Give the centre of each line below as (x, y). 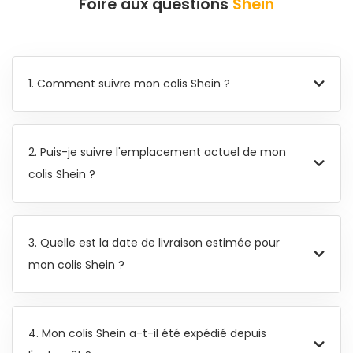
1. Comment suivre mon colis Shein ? (129, 84)
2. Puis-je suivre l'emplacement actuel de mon (157, 152)
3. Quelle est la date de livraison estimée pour (154, 243)
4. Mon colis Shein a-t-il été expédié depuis (147, 334)
